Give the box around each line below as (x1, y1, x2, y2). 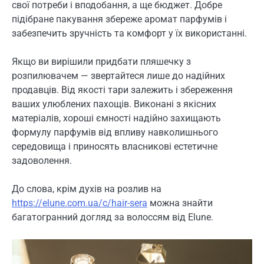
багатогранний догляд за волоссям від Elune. (12, 212, 213, 223)
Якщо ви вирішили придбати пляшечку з (12, 56, 191, 68)
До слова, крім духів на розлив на (12, 183, 161, 195)
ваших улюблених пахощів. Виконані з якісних (12, 98, 216, 110)
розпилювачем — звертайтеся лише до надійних (12, 70, 225, 82)
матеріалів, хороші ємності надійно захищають (12, 113, 221, 124)
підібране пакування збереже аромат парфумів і (12, 14, 227, 25)
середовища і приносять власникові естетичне (12, 141, 217, 153)
